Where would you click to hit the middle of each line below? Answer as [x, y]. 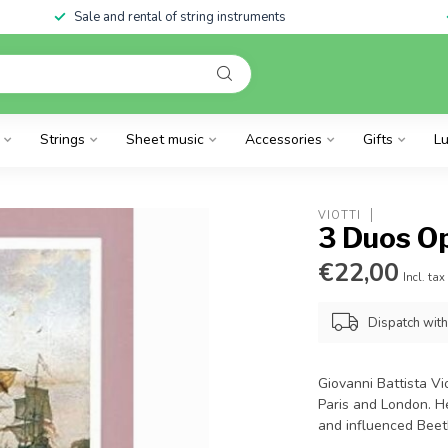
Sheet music [165, 139]
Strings [62, 139]
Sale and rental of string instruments [179, 17]
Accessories [283, 139]
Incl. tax [424, 277]
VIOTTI [340, 215]
